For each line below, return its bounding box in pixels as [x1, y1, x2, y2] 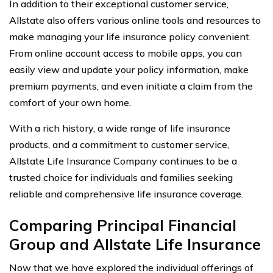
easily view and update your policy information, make [9, 63, 249, 76]
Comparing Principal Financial [9, 215, 236, 235]
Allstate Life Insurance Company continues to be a [9, 154, 237, 167]
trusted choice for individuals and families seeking [9, 171, 233, 183]
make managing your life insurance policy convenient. [9, 30, 251, 43]
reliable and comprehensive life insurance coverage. [9, 187, 243, 200]
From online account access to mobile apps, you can [9, 46, 242, 59]
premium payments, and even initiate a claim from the [9, 79, 253, 92]
